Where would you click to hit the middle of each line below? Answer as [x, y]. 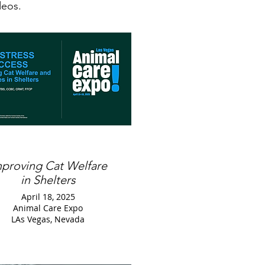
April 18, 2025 [48, 197]
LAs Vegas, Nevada [48, 219]
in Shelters [48, 180]
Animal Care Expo [48, 208]
